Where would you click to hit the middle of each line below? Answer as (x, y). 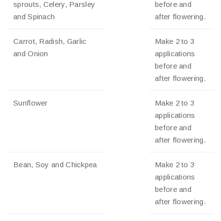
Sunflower (31, 103)
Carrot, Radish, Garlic (50, 41)
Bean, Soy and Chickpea (55, 165)
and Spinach (34, 17)
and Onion (31, 54)
